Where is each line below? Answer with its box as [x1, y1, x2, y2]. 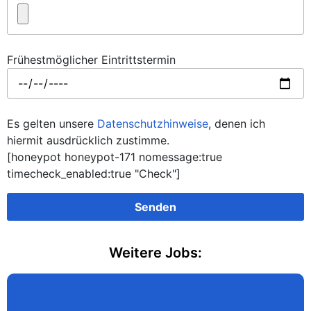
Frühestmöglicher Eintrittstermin [7, 53, 176, 67]
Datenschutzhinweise [97, 117, 208, 131]
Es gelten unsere [7, 117, 97, 131]
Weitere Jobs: [109, 244, 202, 261]
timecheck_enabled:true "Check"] [7, 167, 180, 180]
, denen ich [208, 117, 265, 131]
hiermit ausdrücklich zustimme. [7, 133, 169, 147]
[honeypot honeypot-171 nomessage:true [7, 150, 222, 164]
